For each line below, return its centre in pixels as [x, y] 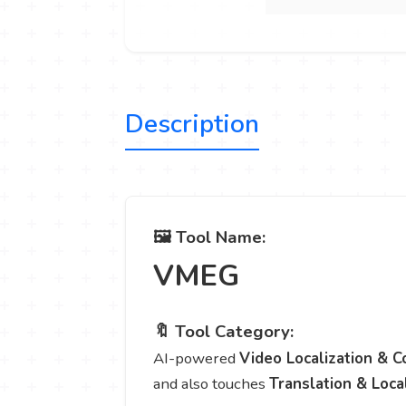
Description [192, 124]
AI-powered [196, 359]
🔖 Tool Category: [223, 332]
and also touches [211, 384]
